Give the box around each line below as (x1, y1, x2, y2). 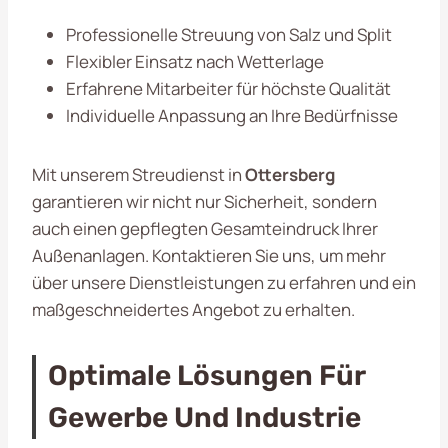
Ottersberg (245, 162, 335, 186)
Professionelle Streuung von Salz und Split (66, 22, 392, 46)
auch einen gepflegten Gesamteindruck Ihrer (32, 216, 378, 240)
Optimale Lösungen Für (48, 358, 365, 392)
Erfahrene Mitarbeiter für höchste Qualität (66, 76, 391, 100)
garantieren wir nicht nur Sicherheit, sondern (32, 189, 377, 213)
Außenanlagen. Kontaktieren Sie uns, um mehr (32, 243, 386, 267)
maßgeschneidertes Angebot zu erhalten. (32, 297, 355, 321)
